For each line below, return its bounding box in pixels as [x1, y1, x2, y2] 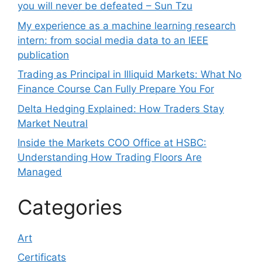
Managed [18, 166, 62, 178]
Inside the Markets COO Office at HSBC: [18, 137, 206, 149]
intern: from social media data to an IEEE [18, 34, 208, 46]
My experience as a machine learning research [18, 19, 236, 32]
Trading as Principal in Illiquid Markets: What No [18, 68, 242, 80]
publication [18, 49, 69, 61]
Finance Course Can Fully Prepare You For [18, 83, 214, 95]
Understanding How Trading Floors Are [18, 151, 202, 163]
